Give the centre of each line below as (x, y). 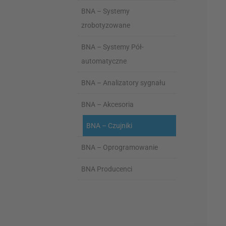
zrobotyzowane (106, 25)
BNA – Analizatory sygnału (124, 82)
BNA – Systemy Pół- (113, 47)
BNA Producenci (107, 169)
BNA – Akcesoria (108, 104)
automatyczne (104, 61)
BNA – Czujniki (109, 125)
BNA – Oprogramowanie (120, 147)
